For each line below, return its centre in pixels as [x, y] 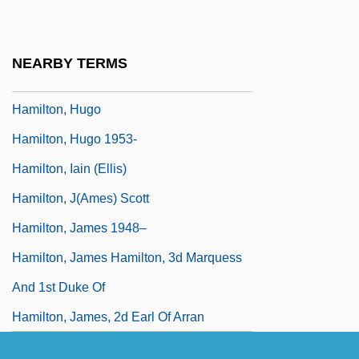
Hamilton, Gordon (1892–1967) [100, 20]
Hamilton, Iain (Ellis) [69, 168]
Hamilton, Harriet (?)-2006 [86, 50]
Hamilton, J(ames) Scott [81, 198]
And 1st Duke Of [58, 287]
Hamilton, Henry [58, 79]
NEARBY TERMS [70, 64]
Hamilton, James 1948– [79, 228]
